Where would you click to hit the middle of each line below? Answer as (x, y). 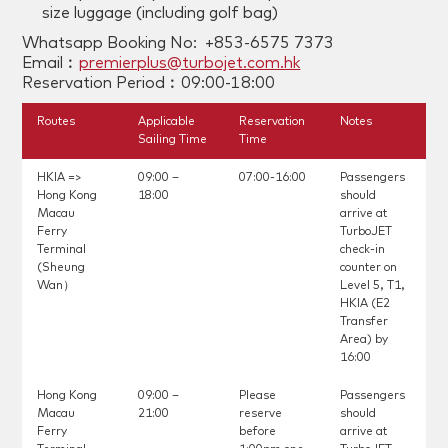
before (257, 432)
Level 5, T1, (372, 286)
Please (257, 396)
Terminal (62, 250)
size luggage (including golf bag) (160, 13)
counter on (368, 268)
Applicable (167, 122)
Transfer (363, 322)
